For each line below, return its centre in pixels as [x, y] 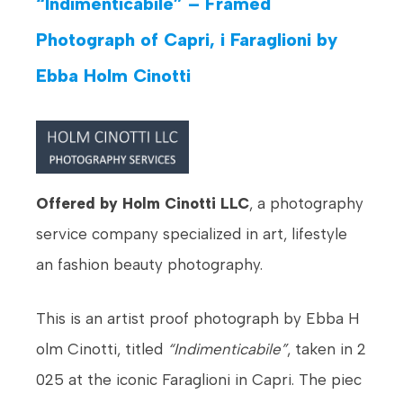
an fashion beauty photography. [149, 265]
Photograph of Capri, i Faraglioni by [187, 40]
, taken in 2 [327, 349]
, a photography [306, 204]
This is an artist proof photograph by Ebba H [198, 318]
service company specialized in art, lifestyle [192, 234]
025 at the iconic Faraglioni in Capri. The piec [199, 379]
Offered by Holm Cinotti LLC [143, 204]
